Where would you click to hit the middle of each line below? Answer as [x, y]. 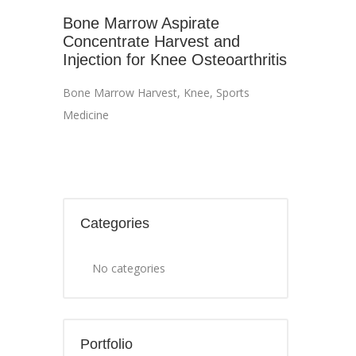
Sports [233, 93]
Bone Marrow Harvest [120, 93]
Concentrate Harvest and [151, 41]
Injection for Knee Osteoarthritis [175, 60]
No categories [129, 268]
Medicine [86, 115]
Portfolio [106, 344]
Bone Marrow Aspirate [141, 23]
